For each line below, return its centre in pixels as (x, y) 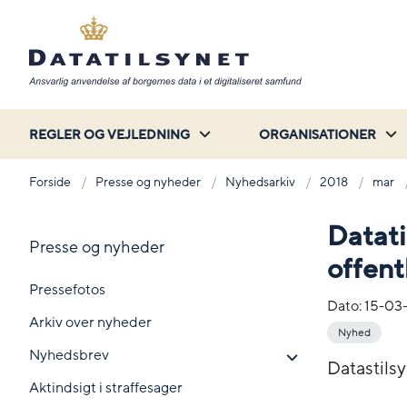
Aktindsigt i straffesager (106, 387)
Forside (50, 182)
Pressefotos (67, 289)
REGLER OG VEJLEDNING (109, 134)
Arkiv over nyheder (90, 322)
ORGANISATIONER (318, 134)
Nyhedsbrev (69, 355)
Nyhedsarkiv (260, 182)
